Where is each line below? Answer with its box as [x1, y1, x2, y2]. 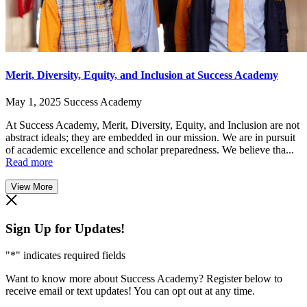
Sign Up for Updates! [5, 221, 125, 236]
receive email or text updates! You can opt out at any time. [5, 284, 255, 297]
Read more [5, 156, 53, 169]
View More [11, 182, 53, 193]
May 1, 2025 [5, 96, 61, 108]
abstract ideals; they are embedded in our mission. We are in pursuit [5, 132, 295, 144]
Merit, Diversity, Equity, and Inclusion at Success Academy [5, 69, 278, 82]
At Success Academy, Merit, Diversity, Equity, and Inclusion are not [5, 119, 299, 132]
